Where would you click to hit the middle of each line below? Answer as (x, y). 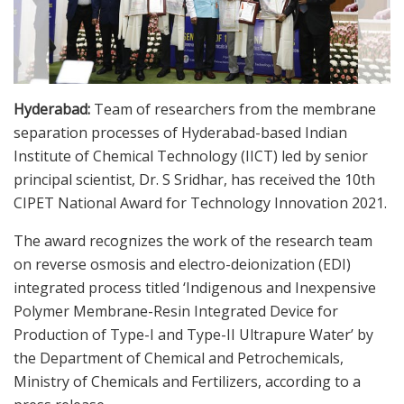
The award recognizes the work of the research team (193, 241)
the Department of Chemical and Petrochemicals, (179, 358)
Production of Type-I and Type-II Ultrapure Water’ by (193, 335)
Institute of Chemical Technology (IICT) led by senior (191, 156)
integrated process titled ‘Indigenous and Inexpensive (195, 288)
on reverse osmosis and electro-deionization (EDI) (182, 265)
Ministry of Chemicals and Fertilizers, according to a (187, 382)
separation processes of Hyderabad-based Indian (180, 133)
